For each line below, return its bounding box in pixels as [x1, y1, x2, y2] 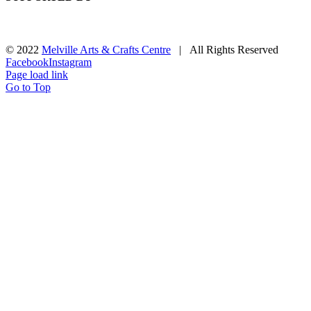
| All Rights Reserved [171, 43, 287, 56]
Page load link [6, 68, 68, 81]
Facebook [6, 56, 49, 68]
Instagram [49, 56, 92, 68]
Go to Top [6, 81, 51, 93]
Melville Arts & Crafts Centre [42, 43, 171, 56]
